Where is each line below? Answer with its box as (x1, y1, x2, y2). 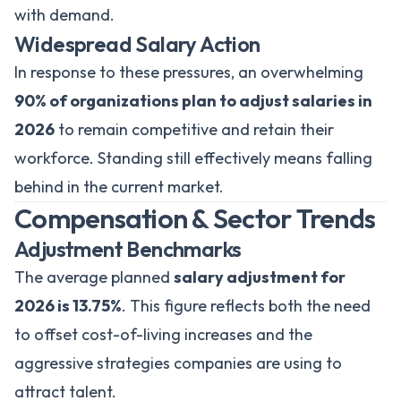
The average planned (14, 267, 174, 287)
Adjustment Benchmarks (14, 235, 242, 262)
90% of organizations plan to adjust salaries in (14, 90, 372, 111)
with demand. (14, 4, 115, 25)
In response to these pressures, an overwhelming (14, 62, 363, 82)
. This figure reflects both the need (122, 295, 371, 316)
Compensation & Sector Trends (14, 201, 375, 235)
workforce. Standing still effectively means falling (14, 148, 372, 168)
